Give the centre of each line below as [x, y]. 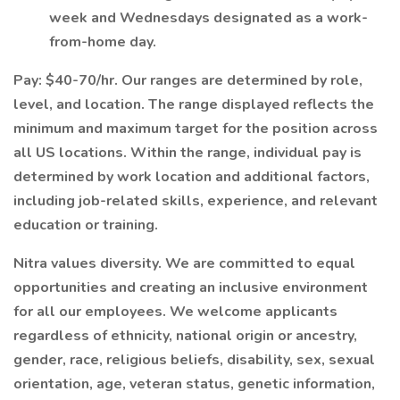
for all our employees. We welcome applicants [175, 312]
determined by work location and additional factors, [192, 177]
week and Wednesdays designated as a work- [208, 18]
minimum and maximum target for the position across [196, 129]
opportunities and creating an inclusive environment [191, 287]
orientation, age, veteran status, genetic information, [194, 384]
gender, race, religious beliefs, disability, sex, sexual [194, 360]
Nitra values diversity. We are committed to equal [184, 263]
